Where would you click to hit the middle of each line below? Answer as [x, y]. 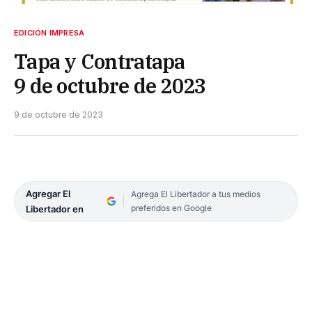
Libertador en [55, 209]
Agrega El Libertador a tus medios [195, 194]
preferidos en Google [171, 208]
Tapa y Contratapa [100, 61]
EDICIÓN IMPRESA [49, 32]
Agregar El [48, 193]
